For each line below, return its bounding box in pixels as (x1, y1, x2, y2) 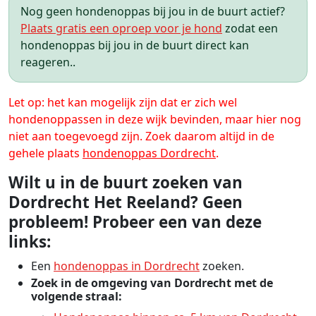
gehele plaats (8, 145, 83, 161)
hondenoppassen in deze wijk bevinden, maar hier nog (8, 111, 301, 127)
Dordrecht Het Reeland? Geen (8, 191, 243, 213)
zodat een (222, 20, 278, 36)
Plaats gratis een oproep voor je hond (20, 20, 222, 36)
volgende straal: (31, 288, 122, 304)
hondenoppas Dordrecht (83, 145, 216, 161)
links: (8, 231, 51, 253)
